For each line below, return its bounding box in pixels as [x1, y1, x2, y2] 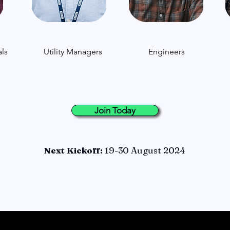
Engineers [148, 47, 185, 56]
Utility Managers [44, 47, 102, 56]
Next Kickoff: [44, 145, 103, 156]
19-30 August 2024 [103, 145, 185, 156]
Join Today [94, 105, 136, 116]
